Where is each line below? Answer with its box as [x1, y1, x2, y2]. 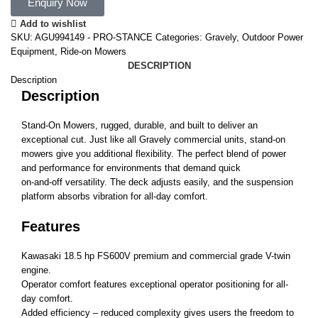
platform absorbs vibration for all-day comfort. [21, 190, 208, 202]
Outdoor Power [242, 31, 303, 43]
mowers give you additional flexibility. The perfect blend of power [21, 148, 286, 159]
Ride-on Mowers [60, 45, 126, 57]
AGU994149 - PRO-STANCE [35, 31, 155, 43]
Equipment [11, 45, 55, 57]
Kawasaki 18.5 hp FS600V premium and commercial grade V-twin [21, 250, 290, 261]
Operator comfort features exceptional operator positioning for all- [21, 278, 288, 290]
